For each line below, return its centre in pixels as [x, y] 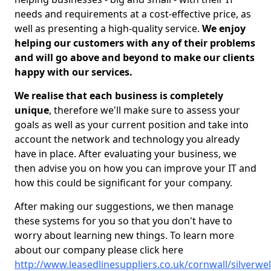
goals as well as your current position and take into [132, 125]
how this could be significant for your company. [123, 183]
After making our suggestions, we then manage [124, 206]
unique [32, 110]
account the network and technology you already [127, 139]
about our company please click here [99, 250]
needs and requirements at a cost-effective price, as [133, 14]
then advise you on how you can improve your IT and [135, 168]
